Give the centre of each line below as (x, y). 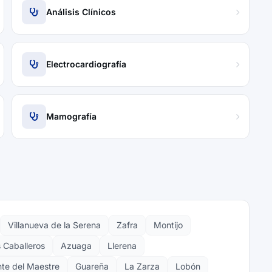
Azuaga (76, 246)
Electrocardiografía (87, 64)
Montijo (168, 225)
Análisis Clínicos (81, 12)
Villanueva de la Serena (54, 225)
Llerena (122, 246)
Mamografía (72, 116)
